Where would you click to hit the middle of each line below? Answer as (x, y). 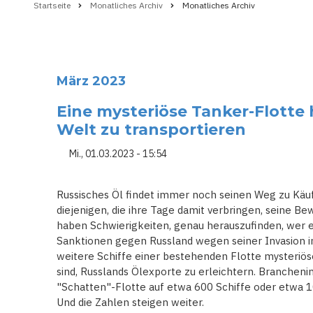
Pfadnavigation (157, 24)
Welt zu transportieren (151, 130)
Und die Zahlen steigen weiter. (130, 302)
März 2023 (91, 81)
